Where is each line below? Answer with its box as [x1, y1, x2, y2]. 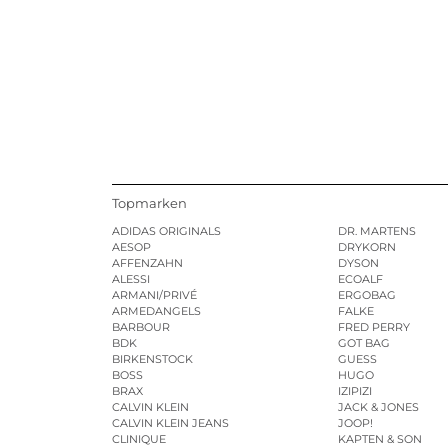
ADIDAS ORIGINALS [112, 224, 221, 239]
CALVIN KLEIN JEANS [112, 416, 229, 431]
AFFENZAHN [112, 256, 183, 271]
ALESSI [112, 272, 150, 287]
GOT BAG [338, 336, 391, 351]
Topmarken [112, 195, 187, 212]
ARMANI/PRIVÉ [112, 288, 197, 303]
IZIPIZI [338, 384, 373, 399]
